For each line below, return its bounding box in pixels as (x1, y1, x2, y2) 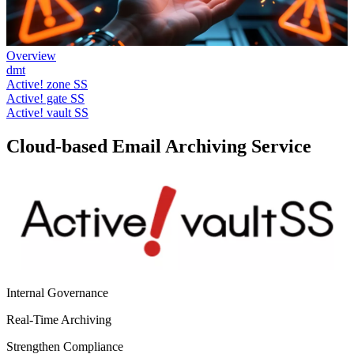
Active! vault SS (6, 105, 88, 119)
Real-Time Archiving (6, 312, 111, 326)
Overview (6, 48, 56, 62)
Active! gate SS (6, 91, 85, 105)
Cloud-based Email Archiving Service (6, 135, 311, 156)
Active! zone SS (6, 77, 88, 91)
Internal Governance (6, 285, 108, 299)
